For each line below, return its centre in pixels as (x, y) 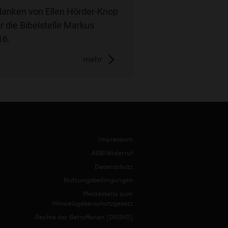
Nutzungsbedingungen (98, 180)
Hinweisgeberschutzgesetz (93, 203)
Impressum (116, 139)
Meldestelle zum (108, 193)
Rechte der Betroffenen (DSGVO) (84, 217)
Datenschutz (114, 166)
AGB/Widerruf (112, 153)
